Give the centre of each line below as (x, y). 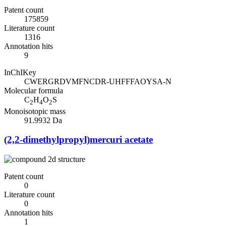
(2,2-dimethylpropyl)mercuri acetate (78, 140)
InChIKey (20, 73)
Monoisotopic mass (35, 111)
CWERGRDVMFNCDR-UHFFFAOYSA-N (98, 82)
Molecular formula (34, 91)
